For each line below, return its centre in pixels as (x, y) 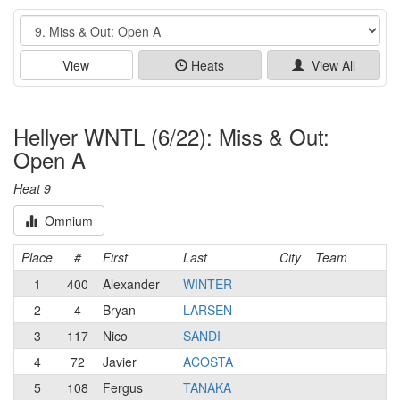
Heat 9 (32, 188)
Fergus (123, 387)
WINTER (208, 283)
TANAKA (207, 387)
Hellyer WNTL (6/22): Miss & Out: (171, 136)
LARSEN (208, 309)
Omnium (65, 220)
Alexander (131, 283)
